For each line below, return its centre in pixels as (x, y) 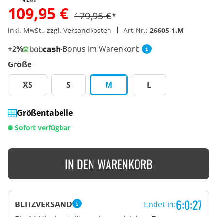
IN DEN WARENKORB (108, 164)
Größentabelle (45, 113)
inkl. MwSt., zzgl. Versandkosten (61, 30)
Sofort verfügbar (43, 128)
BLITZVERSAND (44, 205)
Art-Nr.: (137, 30)
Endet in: (158, 205)
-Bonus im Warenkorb (100, 49)
